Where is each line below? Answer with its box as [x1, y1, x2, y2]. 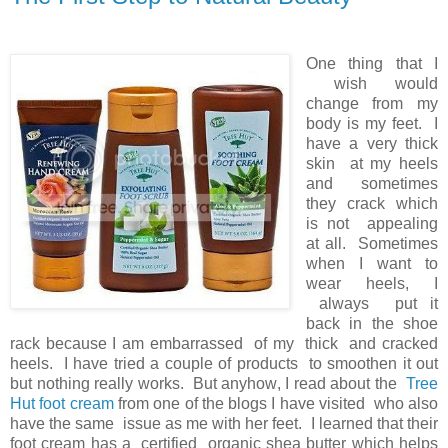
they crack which [305, 194, 438, 212]
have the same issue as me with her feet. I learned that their [10, 414, 438, 432]
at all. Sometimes [305, 234, 438, 252]
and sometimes [305, 174, 438, 192]
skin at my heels [305, 154, 438, 172]
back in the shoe [305, 314, 438, 332]
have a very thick [305, 134, 438, 152]
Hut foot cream [10, 394, 114, 412]
